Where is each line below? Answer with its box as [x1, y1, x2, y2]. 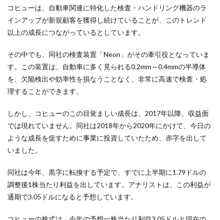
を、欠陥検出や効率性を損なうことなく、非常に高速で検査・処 [7, 75, 207, 83]
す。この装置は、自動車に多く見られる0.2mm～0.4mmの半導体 [7, 62, 206, 71]
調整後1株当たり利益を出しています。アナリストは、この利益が [7, 180, 211, 189]
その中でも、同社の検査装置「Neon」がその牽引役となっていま [7, 50, 210, 58]
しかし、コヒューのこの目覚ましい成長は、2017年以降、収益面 [7, 109, 209, 117]
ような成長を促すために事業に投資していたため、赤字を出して [7, 134, 207, 142]
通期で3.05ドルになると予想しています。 [7, 192, 137, 201]
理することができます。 [7, 87, 83, 95]
